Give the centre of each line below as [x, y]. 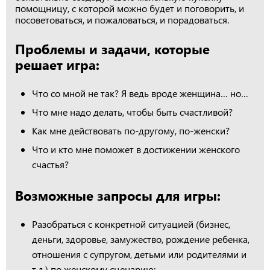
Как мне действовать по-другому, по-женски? [131, 130]
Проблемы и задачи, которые [112, 49]
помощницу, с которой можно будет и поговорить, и [130, 8]
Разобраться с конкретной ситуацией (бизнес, [131, 224]
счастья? [50, 164]
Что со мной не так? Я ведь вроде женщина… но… [140, 93]
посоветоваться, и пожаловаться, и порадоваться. [122, 20]
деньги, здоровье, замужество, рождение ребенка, [141, 239]
